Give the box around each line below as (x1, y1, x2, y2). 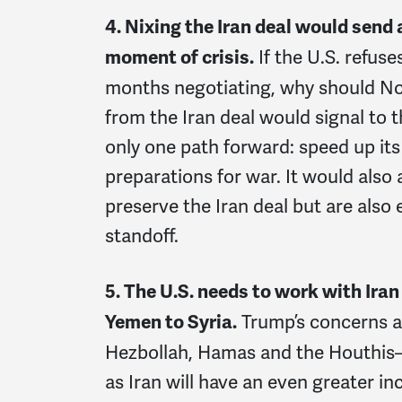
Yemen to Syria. (105, 310, 237, 334)
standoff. (105, 223, 179, 248)
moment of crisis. (105, 45, 254, 69)
